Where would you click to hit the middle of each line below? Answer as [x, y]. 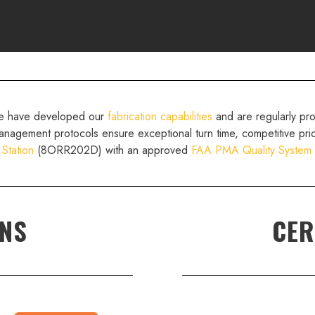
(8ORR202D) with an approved [112, 150]
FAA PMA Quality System [251, 150]
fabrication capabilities [160, 117]
